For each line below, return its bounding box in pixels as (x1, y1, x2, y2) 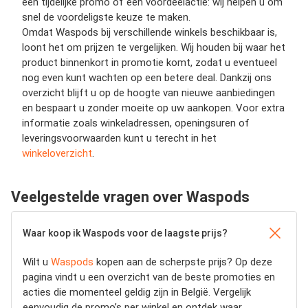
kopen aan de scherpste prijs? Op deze (93, 256, 272, 269)
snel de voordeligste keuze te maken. (22, 11, 190, 24)
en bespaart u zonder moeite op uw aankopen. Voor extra (22, 102, 285, 115)
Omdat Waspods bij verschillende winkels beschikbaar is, (22, 26, 277, 39)
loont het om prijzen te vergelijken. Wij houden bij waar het (22, 41, 285, 54)
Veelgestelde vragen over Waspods (11, 188, 250, 206)
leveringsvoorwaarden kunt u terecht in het (22, 132, 217, 145)
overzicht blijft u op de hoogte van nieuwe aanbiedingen (22, 87, 275, 100)
